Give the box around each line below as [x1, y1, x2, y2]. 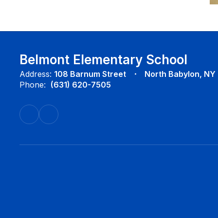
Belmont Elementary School [19, 52, 187, 68]
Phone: [19, 80, 46, 90]
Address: [19, 69, 52, 79]
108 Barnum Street [54, 69, 126, 79]
